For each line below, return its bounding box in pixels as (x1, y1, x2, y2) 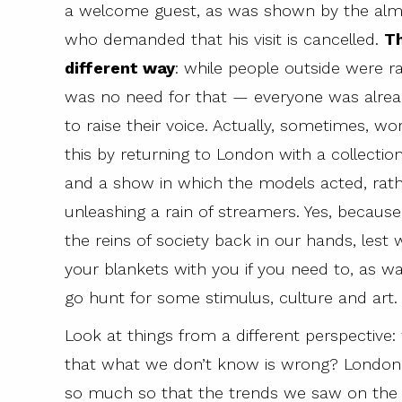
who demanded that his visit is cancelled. (65, 30, 384, 49)
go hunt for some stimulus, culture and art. (65, 288, 398, 308)
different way (65, 58, 175, 78)
